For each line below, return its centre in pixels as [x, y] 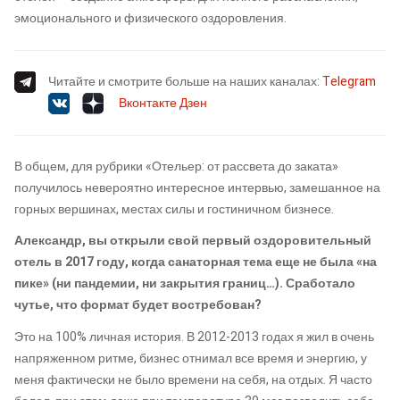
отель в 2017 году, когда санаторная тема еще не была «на [196, 262]
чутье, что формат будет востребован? [138, 305]
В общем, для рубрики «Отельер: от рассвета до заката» [176, 166]
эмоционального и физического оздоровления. [150, 18]
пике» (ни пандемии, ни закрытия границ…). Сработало [185, 284]
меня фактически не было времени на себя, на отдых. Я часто [193, 379]
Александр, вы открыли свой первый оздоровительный [193, 241]
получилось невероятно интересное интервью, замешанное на [197, 187]
